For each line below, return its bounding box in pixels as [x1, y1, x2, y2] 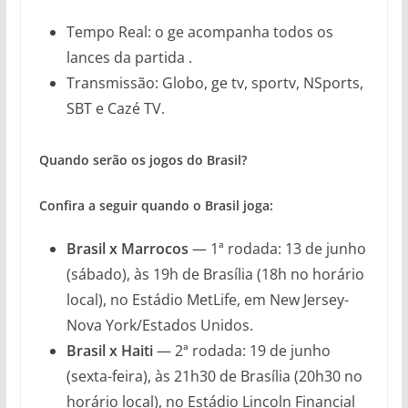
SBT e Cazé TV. [66, 98, 165, 118]
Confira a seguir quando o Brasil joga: [38, 197, 273, 214]
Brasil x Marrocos [66, 239, 189, 259]
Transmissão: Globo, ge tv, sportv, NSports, [66, 73, 363, 93]
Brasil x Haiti [66, 341, 157, 361]
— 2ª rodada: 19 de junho [156, 341, 331, 361]
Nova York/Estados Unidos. [66, 315, 253, 335]
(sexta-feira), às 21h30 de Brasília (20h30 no [66, 366, 362, 386]
